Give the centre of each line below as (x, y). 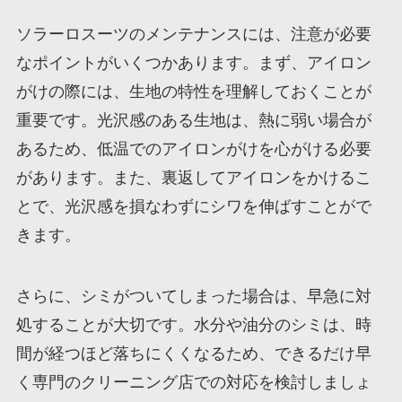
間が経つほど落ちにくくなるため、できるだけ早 (193, 353)
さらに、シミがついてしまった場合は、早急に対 (193, 296)
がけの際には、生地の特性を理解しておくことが (193, 91)
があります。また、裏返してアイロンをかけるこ (193, 177)
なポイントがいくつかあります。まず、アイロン (193, 62)
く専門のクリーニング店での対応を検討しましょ (193, 382)
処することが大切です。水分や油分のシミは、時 (193, 324)
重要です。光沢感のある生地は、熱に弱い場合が (193, 120)
